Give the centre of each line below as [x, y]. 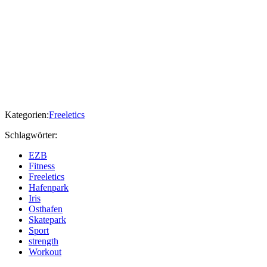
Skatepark [47, 220]
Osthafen [46, 209]
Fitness [42, 166]
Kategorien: [27, 115]
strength [44, 241]
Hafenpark [49, 188]
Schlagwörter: [31, 135]
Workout [45, 252]
